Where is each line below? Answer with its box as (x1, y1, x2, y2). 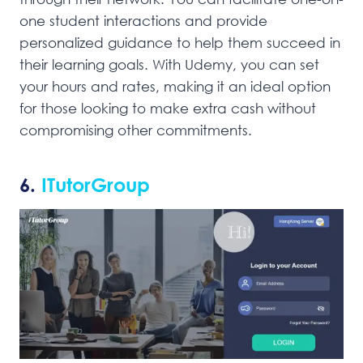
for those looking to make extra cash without (19, 100, 316, 117)
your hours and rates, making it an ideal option (19, 78, 331, 96)
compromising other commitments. (19, 122, 252, 139)
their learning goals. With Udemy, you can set (19, 56, 319, 74)
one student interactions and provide (19, 12, 267, 30)
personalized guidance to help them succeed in (19, 34, 340, 52)
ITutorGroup (36, 173, 150, 197)
